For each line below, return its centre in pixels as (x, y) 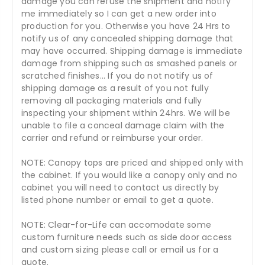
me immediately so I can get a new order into (119, 14)
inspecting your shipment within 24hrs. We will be (126, 113)
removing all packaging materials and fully (112, 101)
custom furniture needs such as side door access (127, 237)
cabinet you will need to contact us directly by (120, 188)
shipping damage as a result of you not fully (115, 88)
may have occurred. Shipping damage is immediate (132, 51)
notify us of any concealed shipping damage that (127, 39)
